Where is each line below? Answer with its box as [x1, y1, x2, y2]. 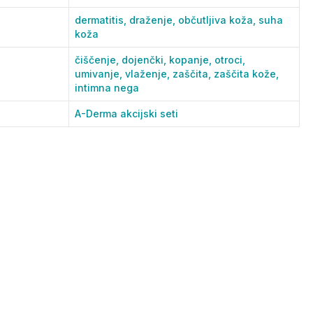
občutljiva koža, [178, 14, 259, 26]
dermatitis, [75, 14, 129, 26]
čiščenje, [75, 54, 122, 66]
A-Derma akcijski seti [75, 108, 178, 119]
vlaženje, [125, 68, 173, 80]
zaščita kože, [214, 68, 279, 80]
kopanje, [169, 54, 214, 66]
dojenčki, [122, 54, 169, 66]
